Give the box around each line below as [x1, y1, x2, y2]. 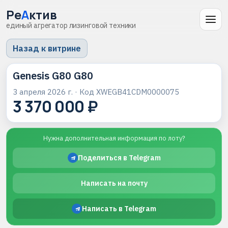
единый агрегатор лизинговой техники [6, 20, 136, 30]
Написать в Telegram [82, 204, 156, 213]
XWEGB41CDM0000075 [96, 87, 179, 97]
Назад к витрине [13, 43, 81, 53]
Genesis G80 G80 [13, 69, 93, 82]
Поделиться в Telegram [77, 153, 161, 162]
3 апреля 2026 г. [13, 87, 73, 97]
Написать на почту [80, 179, 148, 188]
